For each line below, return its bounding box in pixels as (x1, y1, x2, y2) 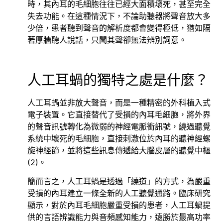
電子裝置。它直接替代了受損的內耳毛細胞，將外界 (27, 109, 211, 119)
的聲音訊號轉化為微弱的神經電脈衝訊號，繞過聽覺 (27, 121, 211, 131)
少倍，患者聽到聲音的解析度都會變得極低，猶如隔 (27, 22, 211, 33)
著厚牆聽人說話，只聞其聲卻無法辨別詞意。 (27, 34, 187, 45)
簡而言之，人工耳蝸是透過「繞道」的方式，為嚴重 (27, 176, 211, 187)
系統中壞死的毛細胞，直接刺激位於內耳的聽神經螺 (27, 133, 211, 143)
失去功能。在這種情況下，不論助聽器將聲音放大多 (27, 10, 211, 21)
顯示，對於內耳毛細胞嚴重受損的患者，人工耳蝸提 (27, 200, 211, 211)
